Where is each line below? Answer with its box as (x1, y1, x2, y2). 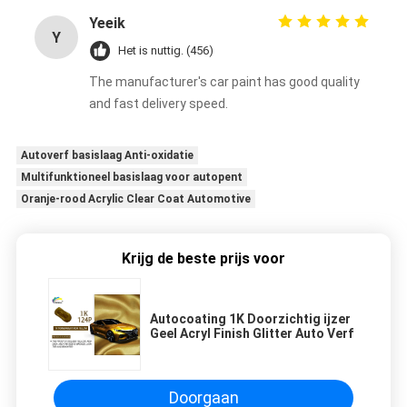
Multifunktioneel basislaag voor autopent (20, 171, 243, 184)
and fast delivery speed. (88, 96, 228, 112)
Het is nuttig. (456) (117, 44, 213, 58)
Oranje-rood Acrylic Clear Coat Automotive (20, 193, 251, 206)
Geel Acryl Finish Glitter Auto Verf (150, 325, 353, 341)
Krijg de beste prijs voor (122, 249, 285, 267)
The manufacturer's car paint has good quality (88, 74, 360, 90)
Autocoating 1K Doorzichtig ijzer (150, 311, 351, 326)
